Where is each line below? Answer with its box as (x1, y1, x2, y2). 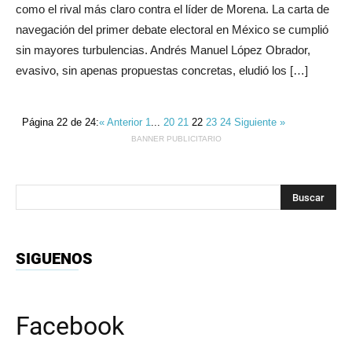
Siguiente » (234, 116, 286, 128)
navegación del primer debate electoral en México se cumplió (16, 23, 328, 36)
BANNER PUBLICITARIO (130, 134, 222, 143)
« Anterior (99, 116, 146, 128)
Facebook (16, 311, 124, 341)
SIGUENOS (16, 249, 93, 268)
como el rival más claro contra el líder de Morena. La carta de (16, 2, 329, 16)
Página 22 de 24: (22, 116, 100, 128)
